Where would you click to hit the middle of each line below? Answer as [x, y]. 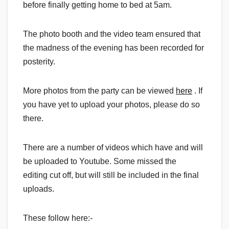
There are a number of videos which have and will [113, 148]
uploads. [39, 189]
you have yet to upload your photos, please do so [111, 105]
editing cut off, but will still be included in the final [111, 175]
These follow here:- [58, 218]
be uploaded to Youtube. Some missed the [100, 162]
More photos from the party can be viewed [99, 91]
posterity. [39, 62]
